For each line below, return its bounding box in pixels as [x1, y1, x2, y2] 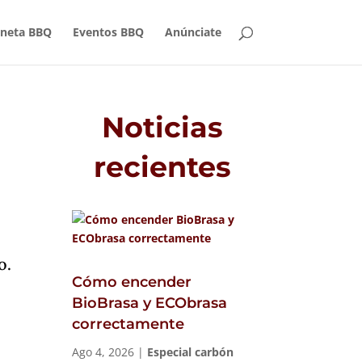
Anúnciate [164, 24, 221, 40]
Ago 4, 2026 [72, 344, 135, 360]
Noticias [102, 109, 224, 145]
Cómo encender [72, 273, 192, 292]
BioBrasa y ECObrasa [72, 294, 228, 313]
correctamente [72, 315, 185, 334]
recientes [94, 149, 232, 184]
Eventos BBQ [72, 24, 144, 40]
